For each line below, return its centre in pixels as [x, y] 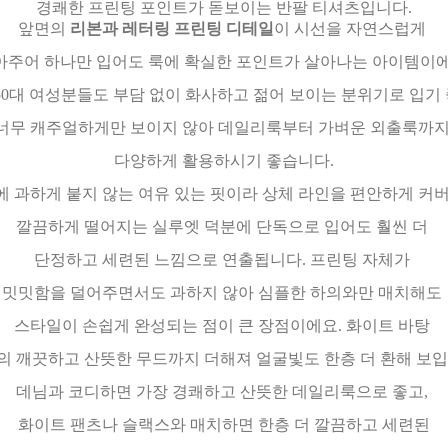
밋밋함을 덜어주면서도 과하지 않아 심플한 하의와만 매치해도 [224, 292]
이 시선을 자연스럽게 [352, 28]
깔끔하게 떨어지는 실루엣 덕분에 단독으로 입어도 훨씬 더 [224, 226]
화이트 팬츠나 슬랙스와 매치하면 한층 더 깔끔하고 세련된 [224, 424]
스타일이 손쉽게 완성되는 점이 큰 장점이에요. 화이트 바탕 [224, 325]
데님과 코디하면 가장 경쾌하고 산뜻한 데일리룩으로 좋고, [224, 391]
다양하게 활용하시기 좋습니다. [224, 160]
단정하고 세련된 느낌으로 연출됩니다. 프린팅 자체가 [224, 259]
